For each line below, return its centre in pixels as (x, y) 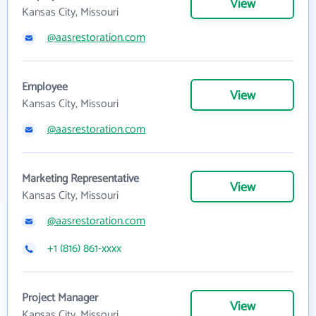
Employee (45, 87)
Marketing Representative (80, 179)
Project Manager (60, 298)
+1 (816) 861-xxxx (84, 249)
